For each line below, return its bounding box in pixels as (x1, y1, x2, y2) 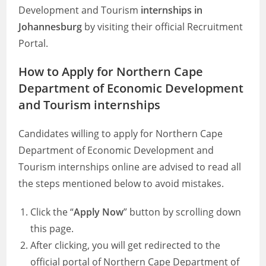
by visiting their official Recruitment (82, 20, 243, 33)
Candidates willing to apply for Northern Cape (18, 127, 223, 140)
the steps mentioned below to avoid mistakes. (18, 177, 224, 190)
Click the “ (30, 205, 74, 218)
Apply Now (74, 205, 124, 218)
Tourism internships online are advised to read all (18, 160, 242, 173)
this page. (30, 222, 74, 235)
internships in (141, 4, 203, 17)
